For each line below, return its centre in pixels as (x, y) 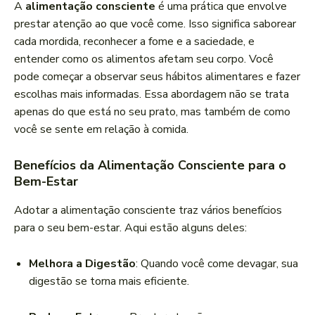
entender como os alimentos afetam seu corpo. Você (144, 59)
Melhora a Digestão (82, 264)
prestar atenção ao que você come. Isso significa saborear (155, 24)
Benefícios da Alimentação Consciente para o (150, 166)
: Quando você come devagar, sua (217, 264)
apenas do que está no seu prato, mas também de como (152, 112)
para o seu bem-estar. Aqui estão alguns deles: (130, 228)
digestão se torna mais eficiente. (109, 282)
